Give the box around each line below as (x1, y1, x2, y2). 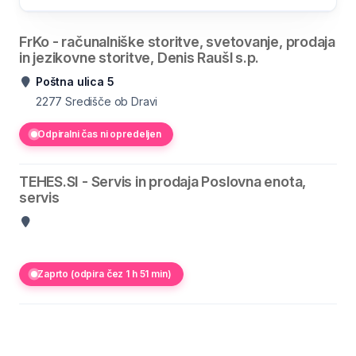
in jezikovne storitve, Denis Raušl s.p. (19, 49, 260, 66)
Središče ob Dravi (65, 95, 158, 108)
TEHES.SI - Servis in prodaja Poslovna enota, (19, 173, 307, 190)
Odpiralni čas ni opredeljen (37, 128, 161, 140)
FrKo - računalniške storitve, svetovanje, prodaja (19, 33, 335, 50)
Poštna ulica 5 (36, 75, 114, 88)
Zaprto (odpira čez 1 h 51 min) (37, 268, 172, 280)
